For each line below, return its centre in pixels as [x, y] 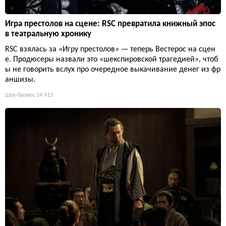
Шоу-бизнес [20, 96]
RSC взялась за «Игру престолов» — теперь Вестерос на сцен [110, 50]
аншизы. [20, 80]
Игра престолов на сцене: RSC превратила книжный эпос [110, 24]
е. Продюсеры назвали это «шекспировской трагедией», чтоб [112, 60]
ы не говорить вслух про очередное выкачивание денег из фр [113, 70]
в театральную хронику [48, 34]
